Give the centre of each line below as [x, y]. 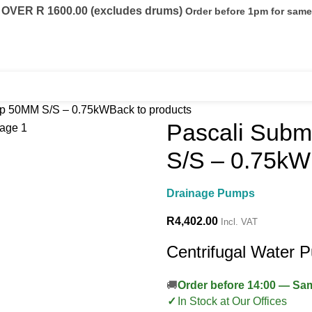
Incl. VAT [239, 222]
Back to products [150, 110]
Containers [135, 86]
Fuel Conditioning [64, 86]
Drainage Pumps [211, 193]
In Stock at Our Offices [232, 301]
